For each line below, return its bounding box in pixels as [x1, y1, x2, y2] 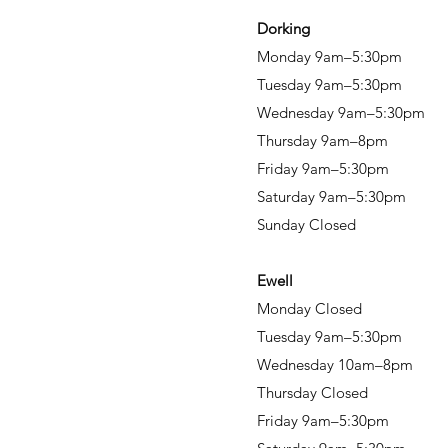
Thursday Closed [257, 383, 368, 402]
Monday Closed [257, 299, 362, 318]
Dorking [257, 19, 310, 38]
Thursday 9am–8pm [257, 131, 388, 150]
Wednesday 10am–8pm [257, 355, 413, 374]
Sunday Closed [257, 215, 356, 234]
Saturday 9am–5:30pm [257, 187, 406, 206]
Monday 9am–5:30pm [257, 47, 402, 66]
